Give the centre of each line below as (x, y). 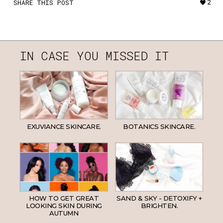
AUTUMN (64, 213)
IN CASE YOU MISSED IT (94, 56)
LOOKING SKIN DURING (64, 205)
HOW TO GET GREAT (64, 198)
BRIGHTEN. (159, 205)
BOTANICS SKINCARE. (159, 126)
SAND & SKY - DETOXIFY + (159, 198)
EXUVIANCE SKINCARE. (64, 126)
